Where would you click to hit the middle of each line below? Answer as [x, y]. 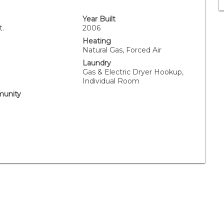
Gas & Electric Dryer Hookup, [133, 72]
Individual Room [111, 81]
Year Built [99, 19]
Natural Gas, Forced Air [122, 50]
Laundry [97, 63]
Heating [97, 41]
